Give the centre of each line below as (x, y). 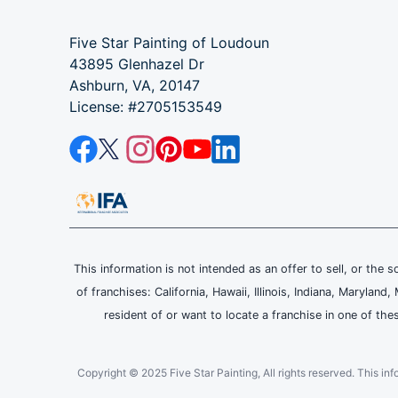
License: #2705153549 (145, 107)
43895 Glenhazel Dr (136, 64)
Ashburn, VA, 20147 (134, 86)
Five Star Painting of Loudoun (169, 43)
